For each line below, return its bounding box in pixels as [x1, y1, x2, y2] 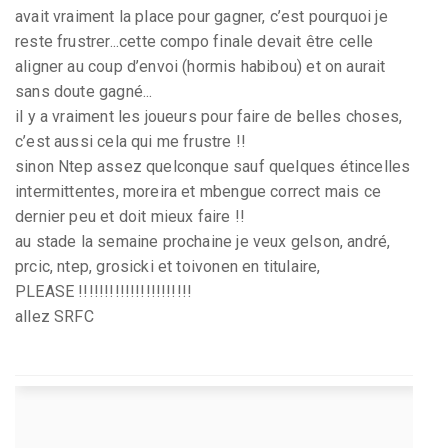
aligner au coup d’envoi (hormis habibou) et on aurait [15, 56, 386, 76]
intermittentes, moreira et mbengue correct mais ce [15, 181, 381, 201]
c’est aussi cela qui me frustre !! [15, 131, 247, 151]
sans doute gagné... [15, 81, 153, 101]
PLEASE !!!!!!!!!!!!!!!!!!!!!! [15, 281, 193, 301]
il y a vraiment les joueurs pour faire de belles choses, [15, 106, 403, 126]
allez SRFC [15, 306, 94, 326]
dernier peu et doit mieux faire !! [15, 206, 246, 226]
